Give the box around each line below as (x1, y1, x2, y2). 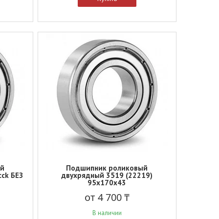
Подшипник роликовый (66, 163, 148, 173)
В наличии (92, 209, 122, 217)
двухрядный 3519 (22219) (61, 171, 153, 180)
